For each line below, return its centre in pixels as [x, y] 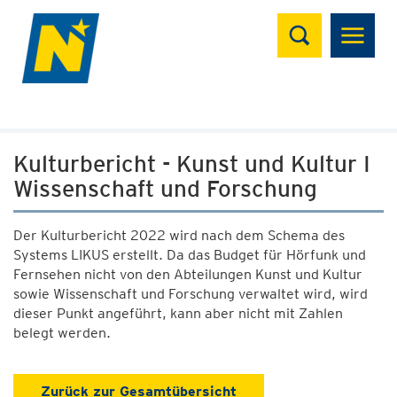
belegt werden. [62, 333]
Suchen [312, 23]
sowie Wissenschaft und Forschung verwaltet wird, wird [191, 294]
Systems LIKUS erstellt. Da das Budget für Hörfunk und [190, 255]
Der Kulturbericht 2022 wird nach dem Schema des [179, 235]
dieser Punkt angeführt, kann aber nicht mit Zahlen [178, 313]
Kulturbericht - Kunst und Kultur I [192, 163]
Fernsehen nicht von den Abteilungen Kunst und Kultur [188, 274]
